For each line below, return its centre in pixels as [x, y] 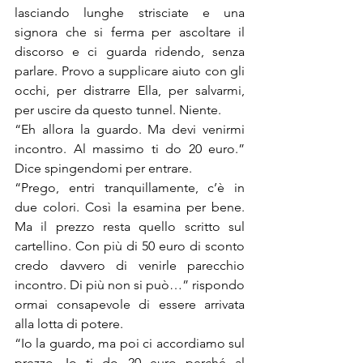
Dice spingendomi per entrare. [105, 168]
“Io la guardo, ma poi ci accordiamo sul [130, 343]
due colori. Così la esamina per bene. [130, 207]
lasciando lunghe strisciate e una [130, 13]
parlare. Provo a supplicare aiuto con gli [130, 71]
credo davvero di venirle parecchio [130, 265]
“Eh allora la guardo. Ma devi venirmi [130, 129]
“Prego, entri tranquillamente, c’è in [130, 188]
